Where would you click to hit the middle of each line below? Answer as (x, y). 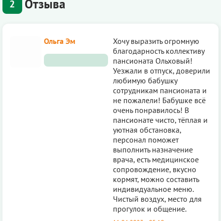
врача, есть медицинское (156, 159)
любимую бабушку (145, 80)
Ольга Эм (60, 41)
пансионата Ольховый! (153, 60)
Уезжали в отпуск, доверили (162, 70)
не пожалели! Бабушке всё (159, 100)
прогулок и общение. (150, 208)
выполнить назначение (153, 149)
